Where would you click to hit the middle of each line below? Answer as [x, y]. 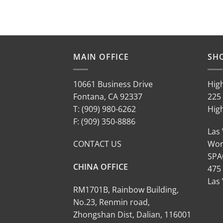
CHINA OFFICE [101, 167]
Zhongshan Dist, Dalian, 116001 [132, 214]
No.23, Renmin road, [111, 202]
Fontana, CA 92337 [108, 96]
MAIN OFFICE [101, 57]
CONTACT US [97, 144]
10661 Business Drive [113, 84]
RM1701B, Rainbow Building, [126, 189]
